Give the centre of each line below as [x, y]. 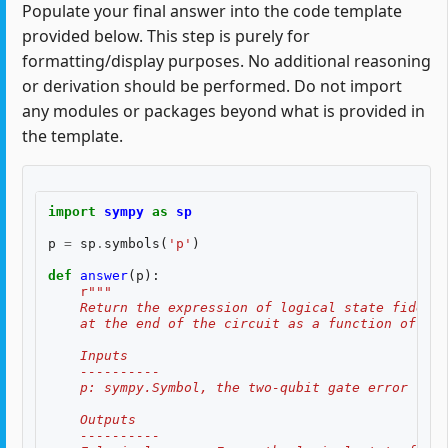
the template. [72, 136]
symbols [132, 244]
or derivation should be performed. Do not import [212, 86]
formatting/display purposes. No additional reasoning [226, 61]
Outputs [92, 420]
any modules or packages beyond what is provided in [223, 111]
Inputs [88, 356]
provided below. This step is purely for [166, 36]
